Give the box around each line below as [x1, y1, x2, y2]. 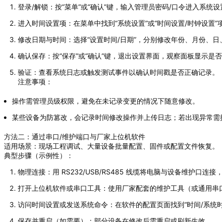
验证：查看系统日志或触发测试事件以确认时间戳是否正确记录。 [18, 67, 219, 76]
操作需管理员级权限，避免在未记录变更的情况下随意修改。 [12, 96, 200, 105]
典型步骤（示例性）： [4, 151, 73, 160]
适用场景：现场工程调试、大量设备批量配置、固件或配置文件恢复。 [4, 141, 219, 150]
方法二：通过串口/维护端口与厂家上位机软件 [4, 132, 145, 141]
